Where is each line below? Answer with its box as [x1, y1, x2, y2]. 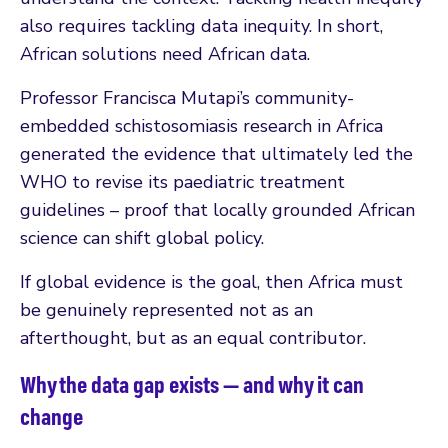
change [20, 400, 83, 431]
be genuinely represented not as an [20, 297, 313, 322]
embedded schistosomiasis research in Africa [20, 113, 383, 138]
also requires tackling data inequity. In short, [20, 13, 383, 38]
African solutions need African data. [20, 41, 310, 66]
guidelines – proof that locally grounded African [20, 197, 415, 222]
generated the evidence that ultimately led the [20, 141, 413, 166]
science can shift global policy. [20, 225, 264, 250]
